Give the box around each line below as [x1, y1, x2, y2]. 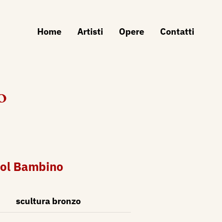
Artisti [77, 26, 103, 37]
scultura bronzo [15, 195, 81, 207]
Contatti [160, 26, 194, 37]
